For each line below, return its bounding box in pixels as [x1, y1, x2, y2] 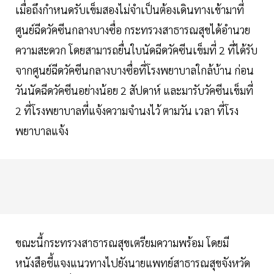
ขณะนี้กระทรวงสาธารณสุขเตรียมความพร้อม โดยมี [15, 235, 229, 250]
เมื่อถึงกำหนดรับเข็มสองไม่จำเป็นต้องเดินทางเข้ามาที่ [15, 2, 244, 17]
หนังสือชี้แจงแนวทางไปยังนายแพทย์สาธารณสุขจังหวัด [15, 256, 250, 270]
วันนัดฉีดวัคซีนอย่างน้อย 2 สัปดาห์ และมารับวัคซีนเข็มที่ [15, 83, 253, 98]
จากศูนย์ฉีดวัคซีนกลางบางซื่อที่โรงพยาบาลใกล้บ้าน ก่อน [15, 63, 254, 78]
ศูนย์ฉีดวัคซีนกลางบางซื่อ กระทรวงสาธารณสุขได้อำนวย [15, 23, 250, 37]
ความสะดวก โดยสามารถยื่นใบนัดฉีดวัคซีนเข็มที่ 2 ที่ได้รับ [15, 43, 257, 57]
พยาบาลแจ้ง [15, 124, 68, 138]
